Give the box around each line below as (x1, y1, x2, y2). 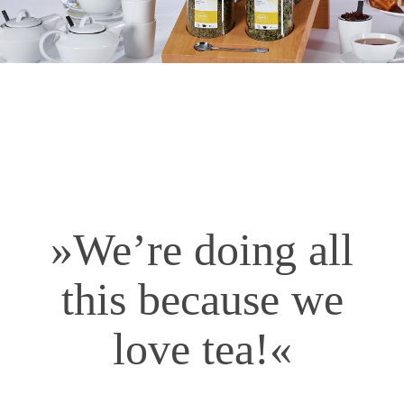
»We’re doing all (50, 224, 353, 275)
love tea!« (112, 323, 292, 374)
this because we (60, 273, 344, 325)
